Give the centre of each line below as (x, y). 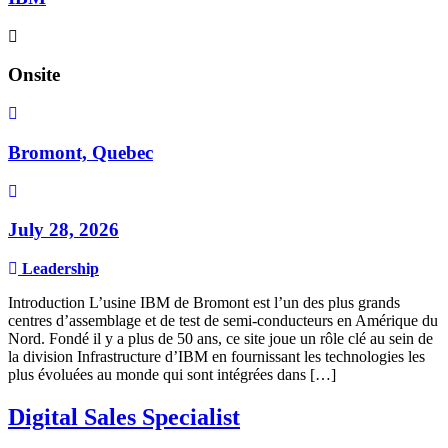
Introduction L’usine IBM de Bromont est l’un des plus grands (204, 303)
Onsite (34, 75)
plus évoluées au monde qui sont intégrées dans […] (172, 375)
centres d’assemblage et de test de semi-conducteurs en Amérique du (223, 321)
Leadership (60, 269)
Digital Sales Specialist (124, 416)
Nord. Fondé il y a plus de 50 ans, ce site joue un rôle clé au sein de (220, 339)
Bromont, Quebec (80, 152)
